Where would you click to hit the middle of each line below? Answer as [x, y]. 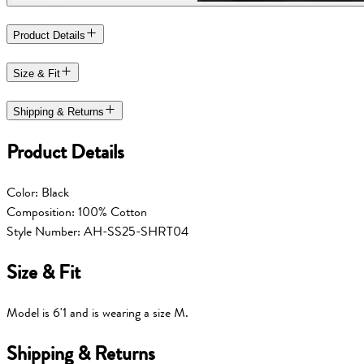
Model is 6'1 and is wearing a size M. [97, 313]
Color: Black [38, 193]
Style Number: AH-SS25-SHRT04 [97, 232]
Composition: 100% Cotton [77, 212]
